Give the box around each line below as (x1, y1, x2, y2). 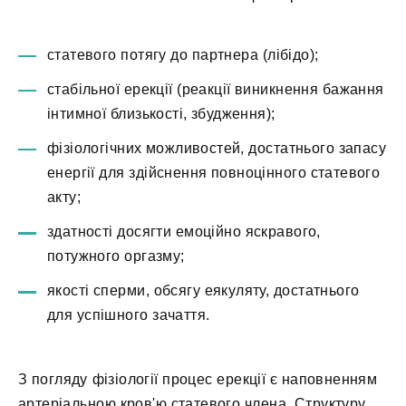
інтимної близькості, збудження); (47, 105, 275, 121)
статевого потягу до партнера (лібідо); (47, 46, 319, 63)
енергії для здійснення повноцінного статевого (47, 165, 381, 181)
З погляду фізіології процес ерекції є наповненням (18, 371, 378, 387)
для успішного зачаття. (47, 307, 210, 324)
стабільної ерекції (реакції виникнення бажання (47, 81, 384, 97)
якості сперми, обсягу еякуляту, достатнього (47, 283, 360, 299)
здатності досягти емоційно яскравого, (47, 224, 321, 240)
